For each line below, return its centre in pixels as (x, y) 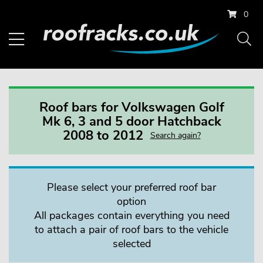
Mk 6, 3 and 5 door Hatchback (131, 122)
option (131, 202)
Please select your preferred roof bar (131, 188)
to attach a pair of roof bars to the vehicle (131, 230)
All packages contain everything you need (131, 216)
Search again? (175, 136)
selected (131, 244)
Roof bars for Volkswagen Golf (131, 108)
